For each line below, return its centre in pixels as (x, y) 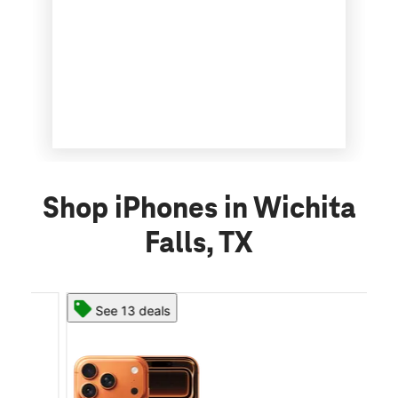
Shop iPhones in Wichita (199, 210)
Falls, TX (199, 244)
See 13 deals (101, 310)
